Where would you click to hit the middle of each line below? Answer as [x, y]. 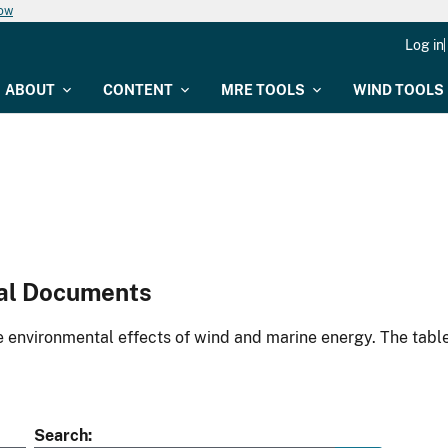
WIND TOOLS [398, 90]
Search [61, 436]
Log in [424, 45]
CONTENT [138, 90]
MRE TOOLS [263, 90]
